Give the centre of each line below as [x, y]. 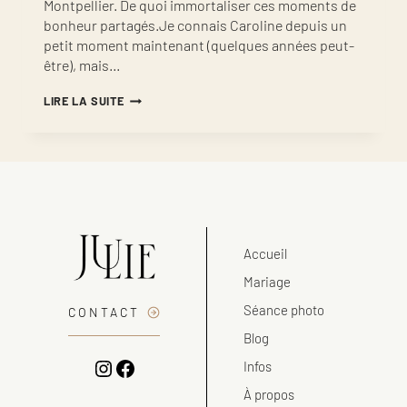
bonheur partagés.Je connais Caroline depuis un [195, 25]
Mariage [267, 282]
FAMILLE [147, 159]
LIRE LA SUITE [84, 100]
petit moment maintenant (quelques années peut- [199, 45]
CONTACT [104, 312]
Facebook [159, 367]
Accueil [265, 253]
